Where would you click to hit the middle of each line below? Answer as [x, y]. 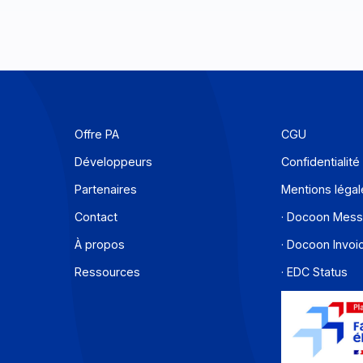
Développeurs [167, 261]
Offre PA [148, 230]
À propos [151, 352]
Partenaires [158, 291]
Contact [147, 322]
